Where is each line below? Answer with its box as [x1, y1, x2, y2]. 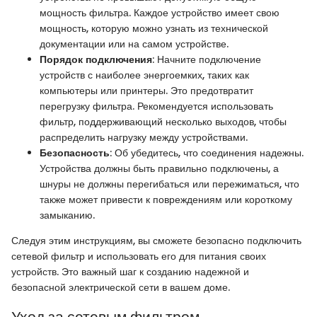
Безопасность [40, 145, 110, 160]
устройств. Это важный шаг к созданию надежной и [11, 264, 249, 279]
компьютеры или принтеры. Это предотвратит [40, 83, 253, 98]
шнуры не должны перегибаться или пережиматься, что [40, 176, 299, 191]
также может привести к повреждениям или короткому [40, 192, 292, 207]
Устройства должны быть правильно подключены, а [40, 161, 279, 175]
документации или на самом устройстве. [40, 36, 229, 51]
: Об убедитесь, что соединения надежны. [110, 145, 304, 160]
